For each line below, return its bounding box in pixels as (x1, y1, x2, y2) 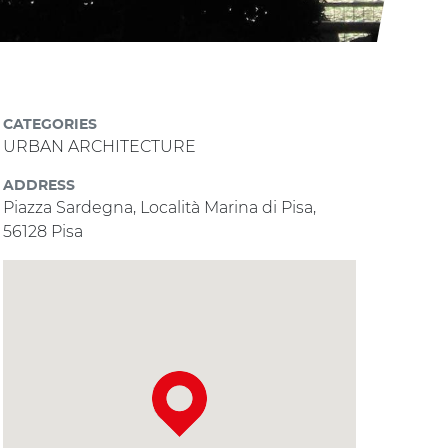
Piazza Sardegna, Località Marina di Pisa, (3, 198, 317, 218)
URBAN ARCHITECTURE (3, 137, 197, 157)
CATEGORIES (3, 117, 98, 133)
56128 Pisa (3, 222, 84, 242)
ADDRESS (3, 178, 76, 194)
